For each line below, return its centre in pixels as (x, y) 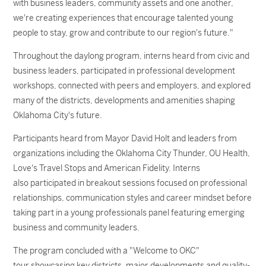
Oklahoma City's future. (58, 115)
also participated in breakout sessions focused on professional (130, 183)
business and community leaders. (77, 227)
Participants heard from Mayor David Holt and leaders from (125, 138)
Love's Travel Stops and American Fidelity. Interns (107, 168)
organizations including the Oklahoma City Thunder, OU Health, (132, 153)
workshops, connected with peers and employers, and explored (132, 85)
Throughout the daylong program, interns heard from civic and (132, 56)
